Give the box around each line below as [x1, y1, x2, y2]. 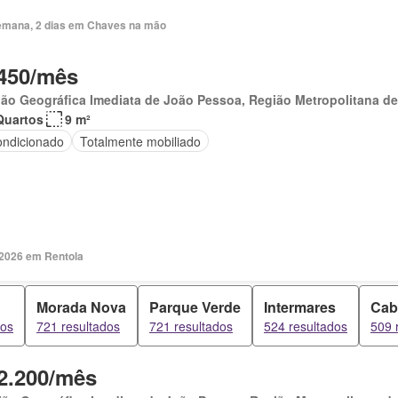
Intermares [264, 297, 336, 317]
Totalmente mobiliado [80, 131, 202, 150]
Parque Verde [149, 297, 241, 317]
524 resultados [264, 317, 347, 335]
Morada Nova [36, 297, 126, 317]
